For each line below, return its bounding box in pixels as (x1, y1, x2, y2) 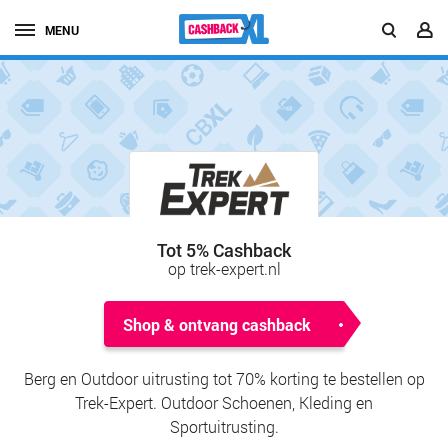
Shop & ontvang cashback (123, 314, 311, 336)
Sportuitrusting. (169, 416, 279, 438)
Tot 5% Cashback (157, 238, 291, 263)
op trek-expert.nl (167, 258, 281, 280)
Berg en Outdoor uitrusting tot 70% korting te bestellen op (23, 368, 425, 390)
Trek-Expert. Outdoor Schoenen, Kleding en (75, 392, 373, 414)
